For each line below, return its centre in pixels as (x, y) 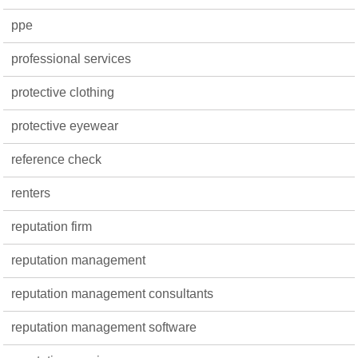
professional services (72, 58)
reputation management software (104, 327)
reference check (57, 159)
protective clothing (63, 92)
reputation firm (52, 226)
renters (31, 193)
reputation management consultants (113, 293)
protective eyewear (65, 125)
